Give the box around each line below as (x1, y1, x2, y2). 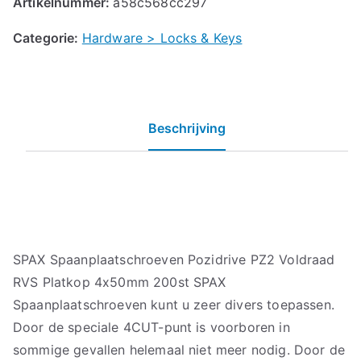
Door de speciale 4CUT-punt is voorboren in (13, 318, 290, 335)
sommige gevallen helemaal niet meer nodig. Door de (13, 341, 346, 358)
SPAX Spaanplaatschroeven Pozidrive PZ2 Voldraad (13, 251, 335, 268)
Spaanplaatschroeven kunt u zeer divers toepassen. (13, 296, 334, 313)
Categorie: (13, 29, 82, 46)
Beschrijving (147, 119, 226, 136)
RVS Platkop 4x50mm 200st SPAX (13, 273, 226, 290)
